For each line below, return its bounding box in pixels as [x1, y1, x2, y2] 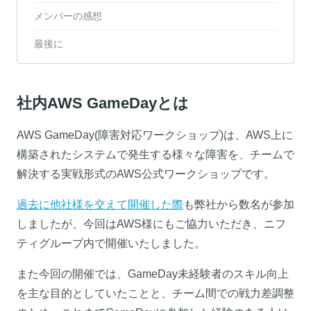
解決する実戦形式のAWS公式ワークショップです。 [17, 167, 275, 180]
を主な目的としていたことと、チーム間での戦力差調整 [17, 287, 294, 299]
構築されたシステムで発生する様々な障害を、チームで [17, 148, 294, 160]
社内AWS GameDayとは [17, 94, 189, 112]
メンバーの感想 [34, 10, 102, 22]
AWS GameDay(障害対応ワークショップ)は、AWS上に [17, 128, 293, 141]
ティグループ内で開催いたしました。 [17, 237, 205, 249]
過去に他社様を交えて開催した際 [17, 198, 183, 210]
